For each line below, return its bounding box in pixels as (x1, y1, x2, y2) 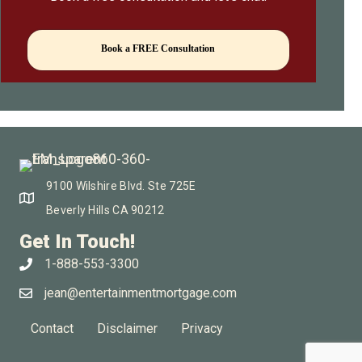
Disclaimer (97, 320, 158, 336)
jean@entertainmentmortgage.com (44, 284, 237, 301)
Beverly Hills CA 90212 (46, 203, 165, 217)
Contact (31, 320, 74, 336)
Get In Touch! (19, 229, 135, 253)
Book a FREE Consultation (101, 42, 216, 54)
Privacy (181, 320, 223, 336)
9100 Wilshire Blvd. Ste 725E (46, 179, 196, 192)
